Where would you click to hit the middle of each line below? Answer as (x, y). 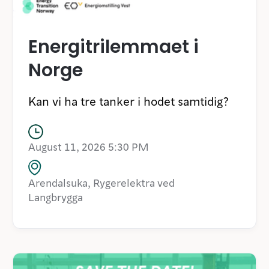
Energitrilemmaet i (113, 47)
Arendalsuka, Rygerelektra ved (101, 182)
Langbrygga (56, 196)
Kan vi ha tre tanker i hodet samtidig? (128, 101)
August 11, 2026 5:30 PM (89, 146)
